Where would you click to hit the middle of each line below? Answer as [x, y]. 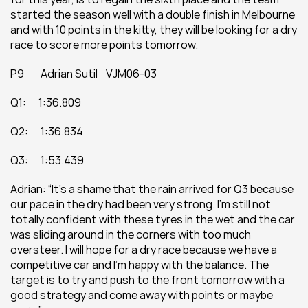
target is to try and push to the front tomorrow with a [147, 280]
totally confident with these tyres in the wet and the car [153, 219]
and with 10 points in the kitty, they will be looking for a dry [154, 30]
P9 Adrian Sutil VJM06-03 [84, 74]
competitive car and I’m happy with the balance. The [140, 265]
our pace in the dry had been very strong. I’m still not [141, 204]
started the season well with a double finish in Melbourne [153, 14]
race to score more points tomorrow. [104, 45]
